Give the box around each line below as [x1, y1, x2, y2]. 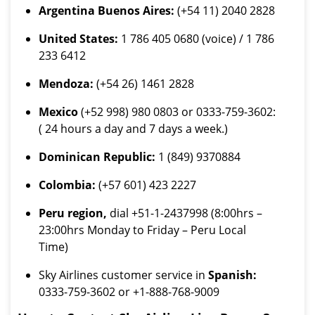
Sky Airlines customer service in [39, 267, 205, 283]
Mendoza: [39, 76, 94, 91]
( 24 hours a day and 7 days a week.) [39, 121, 228, 136]
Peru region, [39, 205, 107, 221]
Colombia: [39, 177, 98, 193]
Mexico [39, 104, 78, 120]
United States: [39, 31, 118, 46]
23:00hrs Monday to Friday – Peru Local [39, 222, 246, 238]
